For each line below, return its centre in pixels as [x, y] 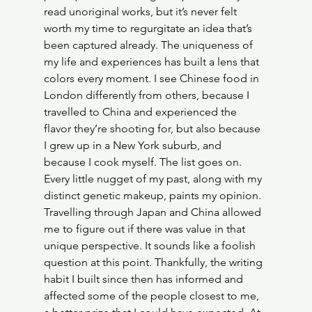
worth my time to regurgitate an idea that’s [149, 28]
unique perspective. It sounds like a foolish [151, 245]
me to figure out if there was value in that [146, 229]
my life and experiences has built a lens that [153, 62]
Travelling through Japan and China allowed [154, 212]
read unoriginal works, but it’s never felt [141, 11]
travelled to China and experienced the [141, 112]
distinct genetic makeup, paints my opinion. [154, 195]
